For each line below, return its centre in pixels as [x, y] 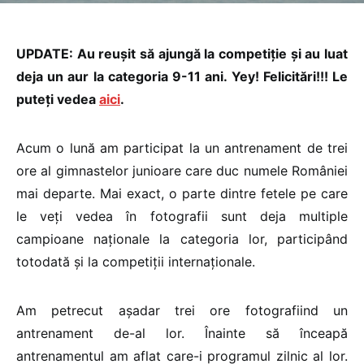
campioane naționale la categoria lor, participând [182, 239]
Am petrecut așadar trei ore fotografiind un [182, 310]
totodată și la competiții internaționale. [136, 262]
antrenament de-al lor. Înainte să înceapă [182, 333]
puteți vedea [58, 99]
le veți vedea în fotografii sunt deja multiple [182, 216]
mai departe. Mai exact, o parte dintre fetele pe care [182, 193]
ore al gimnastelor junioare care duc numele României [182, 171]
